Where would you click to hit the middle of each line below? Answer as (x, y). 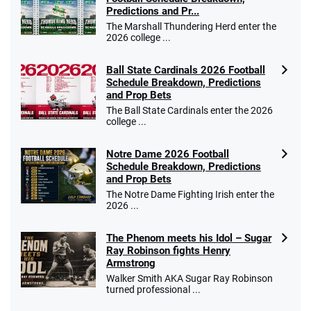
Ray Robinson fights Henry (168, 251)
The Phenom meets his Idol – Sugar (189, 238)
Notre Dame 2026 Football (168, 154)
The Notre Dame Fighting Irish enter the (190, 195)
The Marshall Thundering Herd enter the (191, 27)
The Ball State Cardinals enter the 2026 (190, 111)
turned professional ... (153, 290)
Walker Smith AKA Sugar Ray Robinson (190, 279)
